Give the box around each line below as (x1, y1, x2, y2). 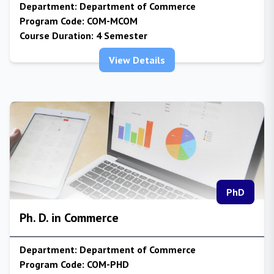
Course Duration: (20, 29, 94, 42)
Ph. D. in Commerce (20, 210, 119, 226)
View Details (109, 54, 165, 66)
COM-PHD (84, 258, 129, 270)
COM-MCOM (84, 15, 138, 27)
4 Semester (94, 29, 147, 42)
